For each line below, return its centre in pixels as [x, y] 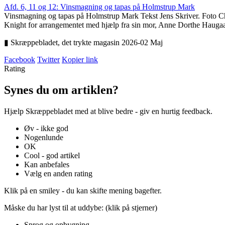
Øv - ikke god [46, 128]
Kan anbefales [47, 164]
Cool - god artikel [52, 155]
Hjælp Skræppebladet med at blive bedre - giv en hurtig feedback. [108, 111]
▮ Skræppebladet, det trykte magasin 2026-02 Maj [83, 42]
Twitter [48, 60]
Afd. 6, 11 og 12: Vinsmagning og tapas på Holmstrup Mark [99, 7]
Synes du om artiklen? [61, 90]
